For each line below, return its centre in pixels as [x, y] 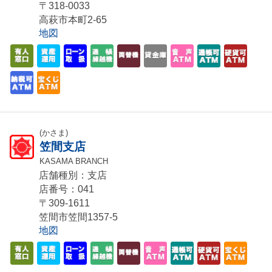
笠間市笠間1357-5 [78, 217]
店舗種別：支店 [73, 175]
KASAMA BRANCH [74, 161]
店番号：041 [66, 189]
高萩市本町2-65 [73, 20]
